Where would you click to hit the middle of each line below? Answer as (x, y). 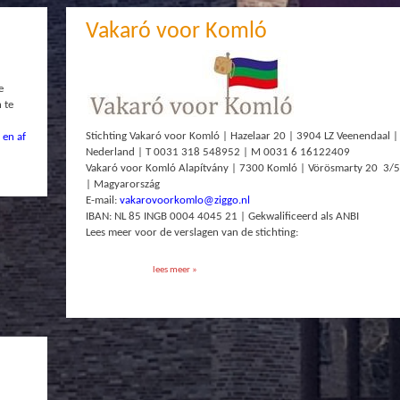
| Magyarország (122, 184)
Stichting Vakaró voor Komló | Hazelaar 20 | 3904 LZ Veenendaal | (242, 136)
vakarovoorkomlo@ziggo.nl (184, 200)
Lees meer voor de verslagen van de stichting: (192, 232)
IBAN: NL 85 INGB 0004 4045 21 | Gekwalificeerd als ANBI (222, 216)
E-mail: (102, 200)
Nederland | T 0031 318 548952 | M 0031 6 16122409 (217, 152)
